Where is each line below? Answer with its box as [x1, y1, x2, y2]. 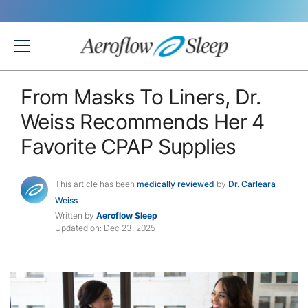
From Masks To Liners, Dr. [21, 85, 261, 109]
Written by [55, 210, 94, 221]
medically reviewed [137, 179, 214, 189]
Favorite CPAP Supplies [21, 134, 236, 159]
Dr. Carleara [228, 179, 276, 189]
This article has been [55, 179, 137, 189]
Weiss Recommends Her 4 [21, 109, 265, 134]
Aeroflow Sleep [96, 210, 157, 221]
